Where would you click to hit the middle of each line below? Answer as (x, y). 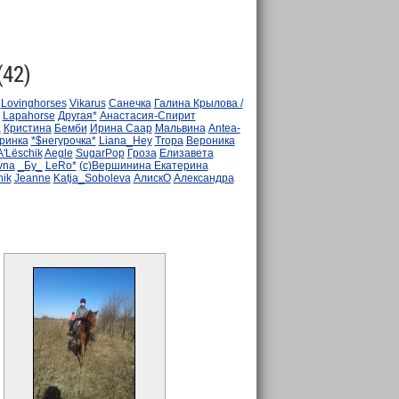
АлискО (152, 178)
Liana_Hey (125, 141)
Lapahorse (28, 116)
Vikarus (87, 103)
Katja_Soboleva (92, 178)
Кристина (27, 128)
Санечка (130, 103)
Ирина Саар (121, 128)
